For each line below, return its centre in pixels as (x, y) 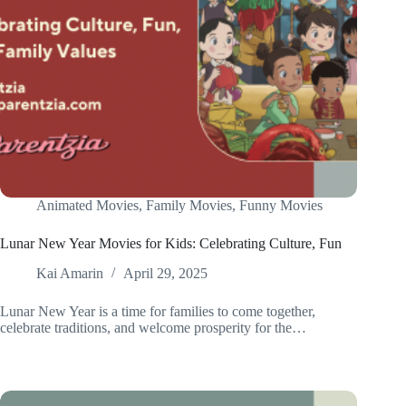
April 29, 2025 (165, 274)
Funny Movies (281, 206)
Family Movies (189, 206)
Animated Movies (87, 206)
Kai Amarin (70, 274)
